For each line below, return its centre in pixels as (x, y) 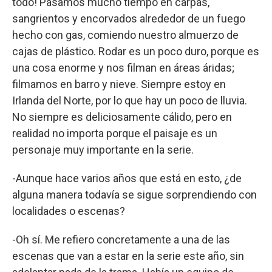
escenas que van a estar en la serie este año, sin (128, 256)
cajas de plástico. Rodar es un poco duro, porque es (136, 51)
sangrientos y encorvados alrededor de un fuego (129, 18)
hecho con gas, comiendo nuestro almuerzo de (125, 35)
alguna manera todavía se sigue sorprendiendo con (134, 194)
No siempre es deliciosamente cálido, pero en (122, 117)
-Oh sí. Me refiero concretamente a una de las (121, 239)
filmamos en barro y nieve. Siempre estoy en (119, 84)
